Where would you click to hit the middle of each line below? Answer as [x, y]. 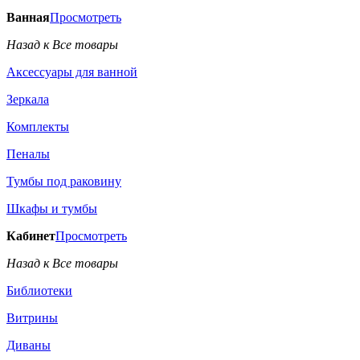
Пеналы [28, 154]
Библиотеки [39, 290]
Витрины [32, 318]
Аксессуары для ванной [72, 72]
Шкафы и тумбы [52, 209]
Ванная [28, 17]
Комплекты [38, 127]
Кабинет [31, 236]
